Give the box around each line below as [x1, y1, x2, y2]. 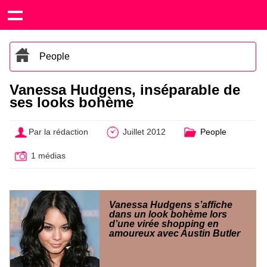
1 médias [29, 150, 66, 160]
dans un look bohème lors [109, 209, 227, 219]
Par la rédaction [29, 127, 89, 137]
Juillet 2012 [120, 127, 166, 137]
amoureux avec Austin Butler [109, 228, 240, 238]
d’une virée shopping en [109, 218, 219, 229]
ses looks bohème [10, 94, 133, 110]
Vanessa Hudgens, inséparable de [10, 82, 240, 98]
